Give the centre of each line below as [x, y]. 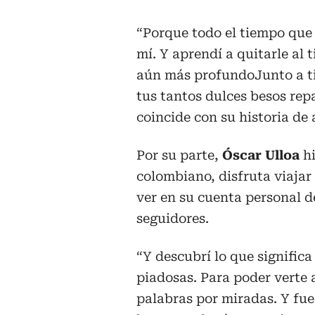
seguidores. [173, 218]
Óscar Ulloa [263, 155]
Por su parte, [179, 155]
